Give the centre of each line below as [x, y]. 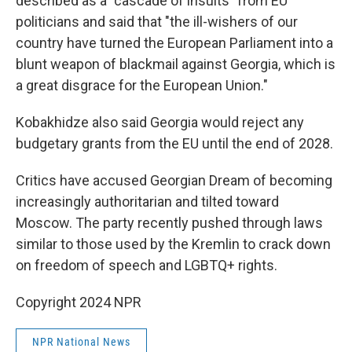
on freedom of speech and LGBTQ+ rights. [147, 265]
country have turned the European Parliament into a [174, 43]
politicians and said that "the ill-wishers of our [157, 22]
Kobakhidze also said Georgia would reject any [160, 122]
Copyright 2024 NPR [79, 302]
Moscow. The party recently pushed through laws [169, 223]
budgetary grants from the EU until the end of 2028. [174, 143]
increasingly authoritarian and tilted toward [147, 202]
